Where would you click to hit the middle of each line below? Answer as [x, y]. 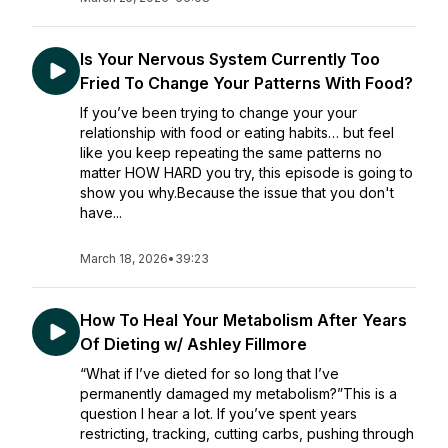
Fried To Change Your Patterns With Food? [246, 83]
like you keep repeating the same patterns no [231, 152]
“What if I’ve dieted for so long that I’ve [209, 373]
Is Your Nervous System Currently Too [230, 59]
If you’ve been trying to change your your [218, 112]
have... [101, 212]
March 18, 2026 [124, 258]
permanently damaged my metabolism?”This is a [238, 393]
